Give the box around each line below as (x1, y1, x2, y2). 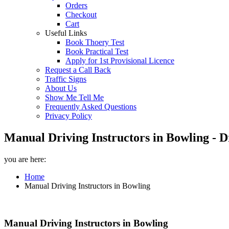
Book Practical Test (65, 47, 128, 56)
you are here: (4, 154, 46, 164)
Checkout (65, 10, 97, 19)
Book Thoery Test (65, 38, 124, 47)
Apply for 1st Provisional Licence (65, 56, 174, 65)
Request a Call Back (45, 65, 111, 74)
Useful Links (45, 29, 87, 37)
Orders (65, 1, 87, 10)
